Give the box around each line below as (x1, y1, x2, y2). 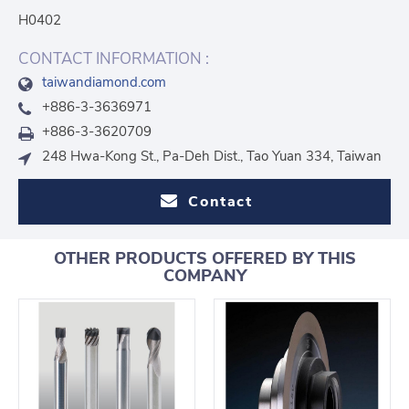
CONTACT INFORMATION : (18, 47, 209, 69)
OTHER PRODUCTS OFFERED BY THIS (53, 246, 356, 269)
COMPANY (163, 264, 246, 287)
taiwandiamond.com (42, 72, 166, 91)
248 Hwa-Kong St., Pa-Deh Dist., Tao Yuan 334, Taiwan (42, 146, 382, 165)
